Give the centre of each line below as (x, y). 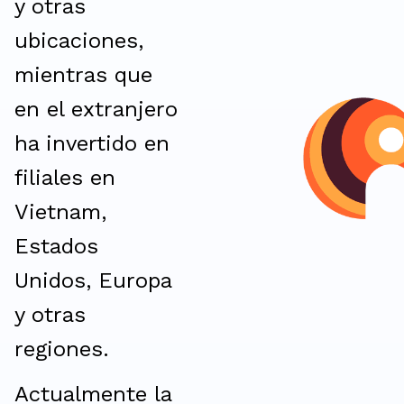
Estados (56, 246)
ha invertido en (92, 143)
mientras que (83, 75)
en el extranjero (96, 109)
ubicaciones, (79, 41)
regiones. (62, 349)
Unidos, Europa (93, 280)
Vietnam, (60, 212)
